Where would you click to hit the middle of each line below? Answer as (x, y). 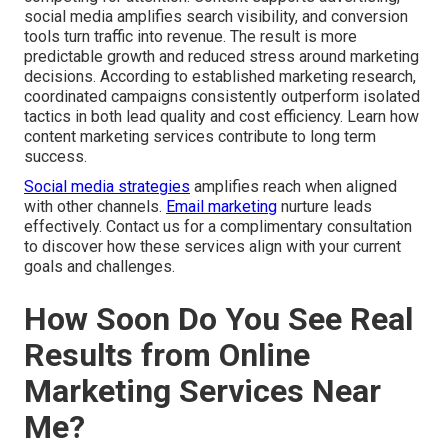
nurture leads (324, 207)
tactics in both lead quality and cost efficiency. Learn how (221, 117)
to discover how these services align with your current (212, 247)
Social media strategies (107, 187)
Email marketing (221, 207)
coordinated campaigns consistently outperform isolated (222, 97)
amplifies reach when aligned (293, 187)
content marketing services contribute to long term (200, 137)
